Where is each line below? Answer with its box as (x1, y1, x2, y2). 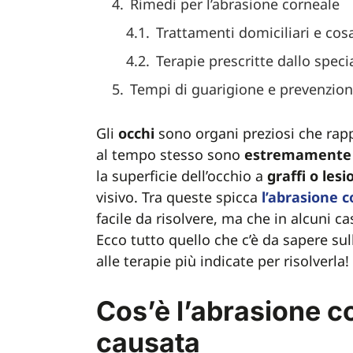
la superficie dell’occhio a (96, 166, 267, 185)
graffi (267, 166, 306, 185)
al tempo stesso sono (96, 145, 244, 164)
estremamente (244, 145, 351, 164)
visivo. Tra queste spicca (96, 188, 262, 206)
